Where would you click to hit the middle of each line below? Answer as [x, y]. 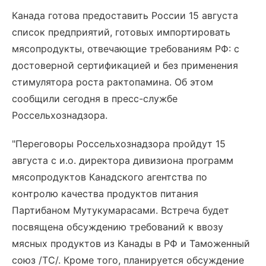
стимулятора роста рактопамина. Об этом [113, 82]
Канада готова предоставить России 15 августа [125, 15]
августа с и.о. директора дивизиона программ [123, 160]
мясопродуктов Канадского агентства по [110, 177]
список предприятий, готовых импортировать [121, 32]
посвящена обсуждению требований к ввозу [118, 227]
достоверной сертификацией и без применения [125, 65]
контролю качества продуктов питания [105, 194]
